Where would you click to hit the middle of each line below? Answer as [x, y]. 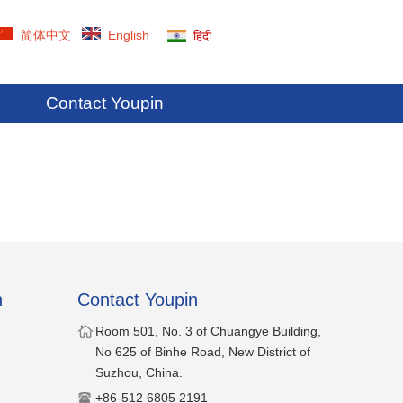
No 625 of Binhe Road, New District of [203, 352]
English [129, 35]
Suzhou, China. [139, 372]
